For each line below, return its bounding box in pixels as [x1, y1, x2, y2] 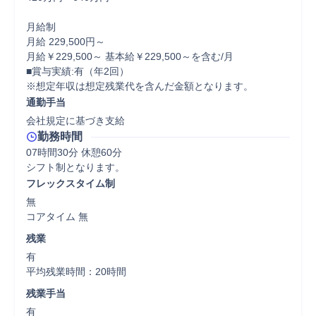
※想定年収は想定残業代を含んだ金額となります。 [26, 80, 253, 92]
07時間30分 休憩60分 [26, 147, 122, 158]
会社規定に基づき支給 [26, 115, 125, 126]
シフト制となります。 [26, 162, 125, 173]
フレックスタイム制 [26, 178, 115, 189]
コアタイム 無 [26, 211, 94, 222]
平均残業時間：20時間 [26, 266, 126, 277]
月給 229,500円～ [26, 36, 105, 47]
